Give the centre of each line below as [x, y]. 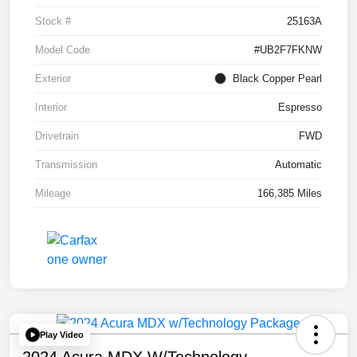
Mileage [53, 194]
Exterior [53, 79]
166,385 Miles [290, 194]
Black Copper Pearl [277, 79]
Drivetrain [57, 136]
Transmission [66, 165]
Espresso [300, 108]
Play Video [62, 334]
